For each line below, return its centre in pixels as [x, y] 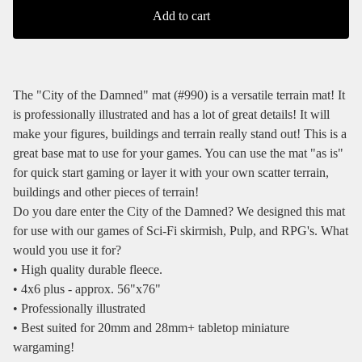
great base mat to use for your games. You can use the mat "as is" [178, 154]
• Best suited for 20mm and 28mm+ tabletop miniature [151, 328]
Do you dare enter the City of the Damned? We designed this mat [179, 212]
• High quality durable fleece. [88, 270]
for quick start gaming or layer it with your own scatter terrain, [171, 173]
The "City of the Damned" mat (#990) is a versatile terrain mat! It [179, 95]
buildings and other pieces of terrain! [106, 192]
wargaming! [44, 347]
